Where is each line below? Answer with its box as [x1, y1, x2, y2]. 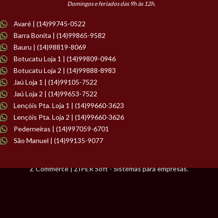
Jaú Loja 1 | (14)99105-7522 [13, 78, 97, 87]
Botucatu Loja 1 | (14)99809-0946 [13, 54, 116, 63]
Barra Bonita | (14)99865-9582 [13, 31, 106, 40]
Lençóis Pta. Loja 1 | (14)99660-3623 [13, 101, 124, 110]
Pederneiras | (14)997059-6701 [13, 125, 109, 133]
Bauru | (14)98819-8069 [13, 43, 86, 52]
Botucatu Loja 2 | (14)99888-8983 [13, 66, 116, 75]
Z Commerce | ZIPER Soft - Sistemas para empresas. [30, 164, 188, 173]
